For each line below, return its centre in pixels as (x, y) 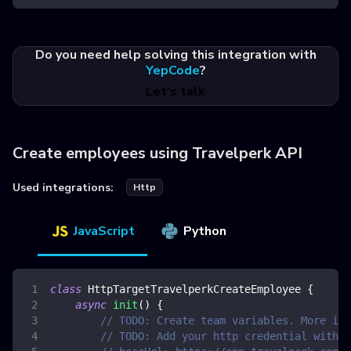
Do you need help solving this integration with (175, 55)
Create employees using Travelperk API (157, 154)
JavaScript (104, 232)
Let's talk (175, 92)
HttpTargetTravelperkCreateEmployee (194, 289)
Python (205, 232)
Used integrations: (63, 187)
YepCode (172, 71)
